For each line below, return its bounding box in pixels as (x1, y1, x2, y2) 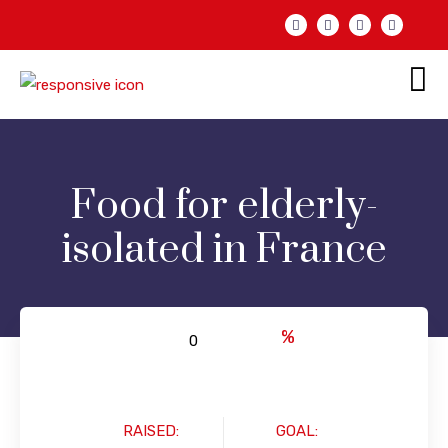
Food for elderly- (70, 181, 378, 232)
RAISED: (123, 422, 179, 441)
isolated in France (61, 225, 387, 276)
